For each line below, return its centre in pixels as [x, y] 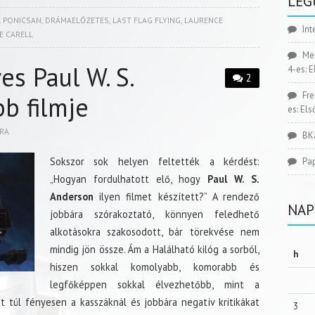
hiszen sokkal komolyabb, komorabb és [155, 267]
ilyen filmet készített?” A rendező [176, 197]
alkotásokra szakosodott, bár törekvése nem [155, 232]
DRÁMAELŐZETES [77, 20]
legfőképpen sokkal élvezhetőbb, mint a [155, 284]
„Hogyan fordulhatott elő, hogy [125, 179]
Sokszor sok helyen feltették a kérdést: [155, 161]
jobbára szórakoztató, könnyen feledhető [155, 214]
